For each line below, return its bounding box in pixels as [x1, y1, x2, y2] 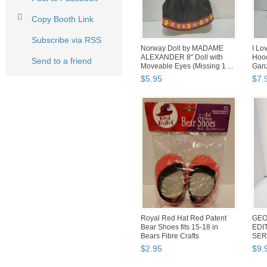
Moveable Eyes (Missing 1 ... [141, 62, 233, 71]
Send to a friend [32, 56, 92, 66]
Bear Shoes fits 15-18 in [141, 223, 218, 232]
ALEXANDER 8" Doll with [141, 53, 223, 62]
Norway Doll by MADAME [141, 44, 223, 53]
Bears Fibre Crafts [141, 232, 199, 241]
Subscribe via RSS [32, 35, 101, 45]
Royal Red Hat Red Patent [141, 214, 226, 223]
